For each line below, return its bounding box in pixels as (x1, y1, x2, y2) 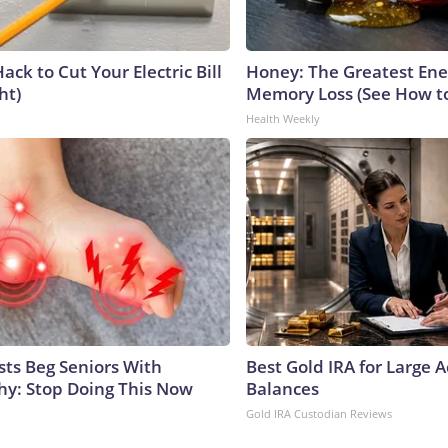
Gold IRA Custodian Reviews (246, 405, 392, 421)
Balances (246, 376, 319, 400)
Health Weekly (246, 110, 320, 126)
